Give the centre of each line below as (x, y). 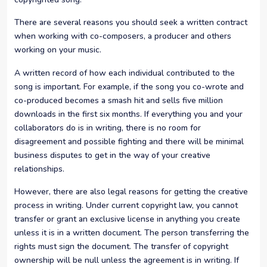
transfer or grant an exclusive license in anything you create (127, 219)
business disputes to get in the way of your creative (112, 155)
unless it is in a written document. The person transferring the (132, 233)
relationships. (39, 169)
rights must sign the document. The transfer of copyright (121, 247)
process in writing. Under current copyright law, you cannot (126, 206)
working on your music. (58, 50)
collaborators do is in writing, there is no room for (108, 128)
